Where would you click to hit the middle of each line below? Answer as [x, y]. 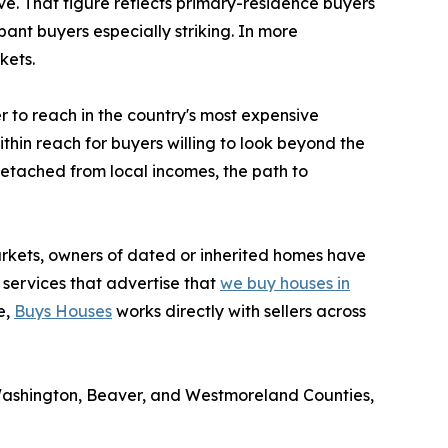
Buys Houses [63, 311]
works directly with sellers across [239, 311]
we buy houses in [285, 283]
